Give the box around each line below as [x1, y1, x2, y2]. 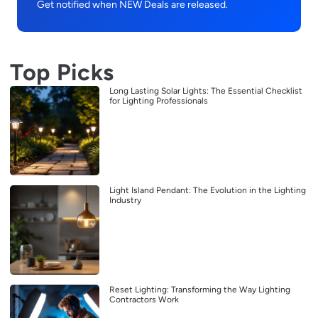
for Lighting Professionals [109, 96, 208, 106]
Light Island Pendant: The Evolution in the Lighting [109, 185, 306, 196]
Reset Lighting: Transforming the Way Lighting [109, 285, 290, 295]
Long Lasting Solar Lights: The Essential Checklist [109, 86, 302, 97]
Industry [109, 195, 141, 206]
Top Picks [10, 58, 114, 87]
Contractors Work [109, 295, 179, 305]
